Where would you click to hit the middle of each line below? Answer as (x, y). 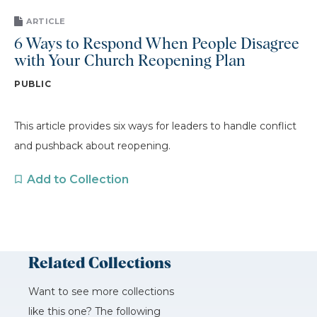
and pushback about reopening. (92, 145)
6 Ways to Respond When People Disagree (157, 44)
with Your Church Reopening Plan (130, 61)
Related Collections (100, 264)
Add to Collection (78, 179)
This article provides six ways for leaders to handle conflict (155, 126)
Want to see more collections (101, 291)
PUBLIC (33, 83)
